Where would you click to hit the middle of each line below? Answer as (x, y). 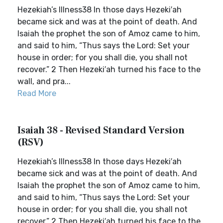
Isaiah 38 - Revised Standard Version (101, 130)
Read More (37, 93)
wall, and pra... (44, 81)
